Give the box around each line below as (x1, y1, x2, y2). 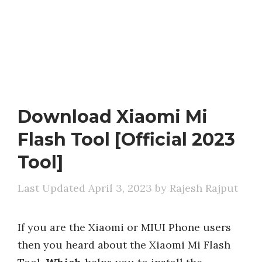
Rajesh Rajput (170, 181, 238, 195)
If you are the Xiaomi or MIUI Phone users (18, 220, 231, 234)
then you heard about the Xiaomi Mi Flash (18, 238, 230, 251)
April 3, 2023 (88, 181, 152, 195)
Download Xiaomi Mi (18, 106, 208, 127)
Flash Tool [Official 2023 (18, 129, 235, 150)
